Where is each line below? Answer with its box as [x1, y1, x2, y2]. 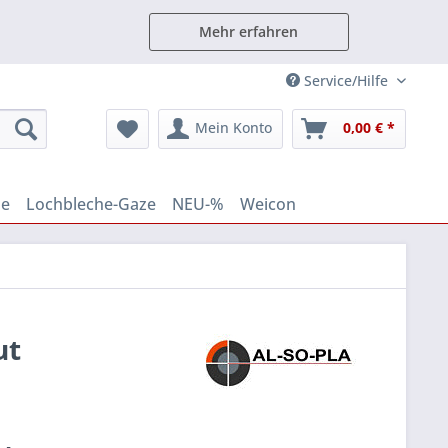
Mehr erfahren [199, 22, 298, 41]
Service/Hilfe [300, 71, 392, 90]
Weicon [240, 193, 296, 215]
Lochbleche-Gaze [26, 193, 156, 215]
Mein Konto [195, 118, 272, 137]
